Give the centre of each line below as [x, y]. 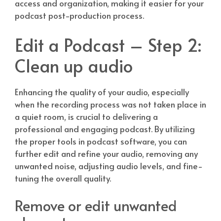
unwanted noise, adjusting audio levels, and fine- [109, 166]
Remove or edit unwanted [96, 205]
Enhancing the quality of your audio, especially [102, 92]
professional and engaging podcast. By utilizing [105, 129]
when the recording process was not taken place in [110, 104]
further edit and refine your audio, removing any [106, 153]
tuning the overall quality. [63, 178]
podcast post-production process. [79, 16]
